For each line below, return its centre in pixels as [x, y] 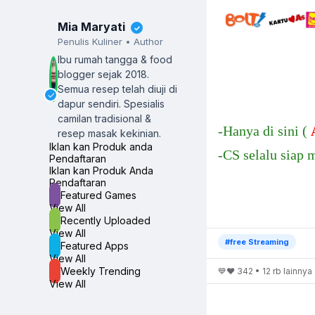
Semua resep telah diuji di [118, 89]
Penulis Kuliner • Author [111, 41]
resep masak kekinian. [110, 133]
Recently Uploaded [105, 220]
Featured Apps [95, 245]
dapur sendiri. [91, 103]
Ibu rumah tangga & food [115, 59]
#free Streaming [257, 242]
